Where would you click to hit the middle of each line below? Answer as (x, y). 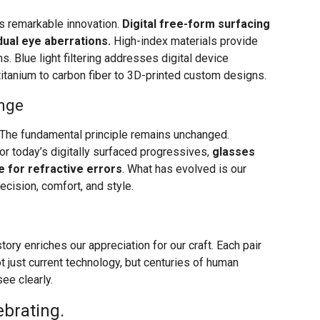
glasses (234, 152)
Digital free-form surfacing (196, 24)
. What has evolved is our (184, 169)
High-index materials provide (184, 41)
